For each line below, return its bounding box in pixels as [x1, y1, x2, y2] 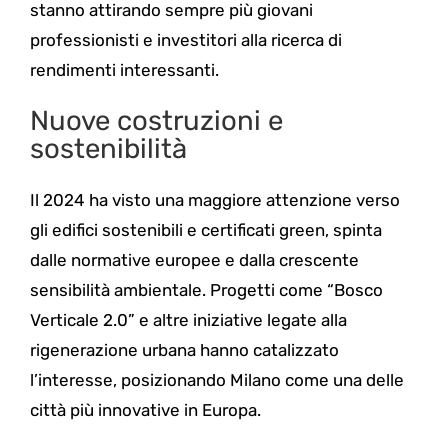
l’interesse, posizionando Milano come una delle [29, 370, 404, 391]
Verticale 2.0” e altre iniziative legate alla [29, 310, 347, 331]
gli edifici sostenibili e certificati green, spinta [29, 220, 382, 241]
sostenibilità [29, 132, 187, 166]
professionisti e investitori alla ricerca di [29, 30, 342, 51]
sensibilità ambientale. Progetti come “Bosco [29, 280, 383, 301]
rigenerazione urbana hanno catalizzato [29, 340, 339, 361]
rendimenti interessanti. [29, 60, 219, 81]
